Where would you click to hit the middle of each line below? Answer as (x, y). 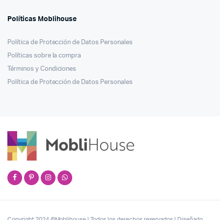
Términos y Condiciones (42, 69)
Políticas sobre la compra (44, 55)
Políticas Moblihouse (42, 19)
